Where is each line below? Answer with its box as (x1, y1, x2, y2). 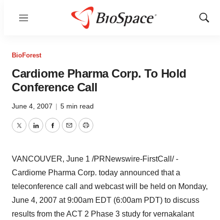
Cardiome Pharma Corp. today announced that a (12, 168, 180, 177)
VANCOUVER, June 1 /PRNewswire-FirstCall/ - (12, 155, 178, 163)
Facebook (52, 127, 87, 136)
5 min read (60, 102, 94, 110)
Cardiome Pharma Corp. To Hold (12, 67, 187, 80)
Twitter (18, 127, 42, 136)
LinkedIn (35, 127, 65, 136)
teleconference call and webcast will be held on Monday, (12, 182, 208, 191)
